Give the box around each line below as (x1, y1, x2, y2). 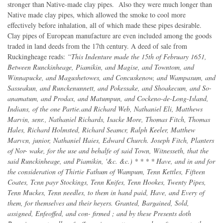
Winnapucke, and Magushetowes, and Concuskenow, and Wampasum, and (7, 73, 216, 83)
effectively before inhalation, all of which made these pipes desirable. (7, 20, 202, 30)
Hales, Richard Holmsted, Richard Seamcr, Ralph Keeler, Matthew (7, 125, 195, 135)
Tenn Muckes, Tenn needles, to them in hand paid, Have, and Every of (7, 188, 205, 198)
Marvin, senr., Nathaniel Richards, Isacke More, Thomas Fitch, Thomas (7, 114, 210, 124)
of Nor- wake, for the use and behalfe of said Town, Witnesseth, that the (7, 146, 209, 156)
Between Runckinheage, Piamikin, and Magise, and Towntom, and (7, 62, 194, 72)
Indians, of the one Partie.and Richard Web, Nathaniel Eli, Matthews (7, 104, 203, 114)
